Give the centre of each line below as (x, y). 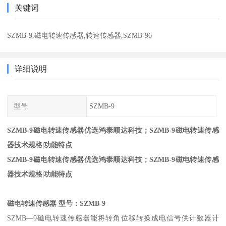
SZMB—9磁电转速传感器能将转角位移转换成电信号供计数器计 (113, 218)
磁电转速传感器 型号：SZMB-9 (56, 204)
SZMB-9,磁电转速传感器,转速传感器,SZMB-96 (80, 35)
